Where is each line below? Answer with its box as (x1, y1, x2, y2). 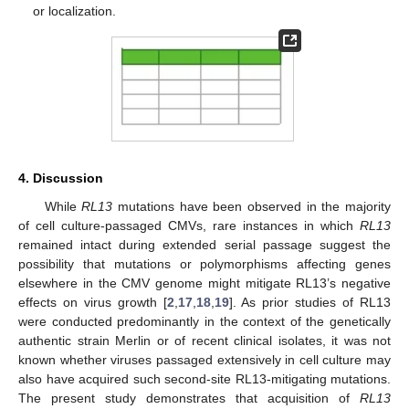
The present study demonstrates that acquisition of (18, 391, 360, 406)
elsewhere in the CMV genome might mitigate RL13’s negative (18, 276, 391, 291)
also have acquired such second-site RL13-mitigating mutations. (18, 372, 391, 387)
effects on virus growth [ (18, 295, 167, 310)
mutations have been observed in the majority (112, 199, 392, 215)
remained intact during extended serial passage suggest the (18, 237, 391, 253)
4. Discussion (18, 171, 103, 186)
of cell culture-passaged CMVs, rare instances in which (18, 218, 360, 234)
